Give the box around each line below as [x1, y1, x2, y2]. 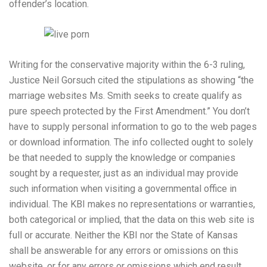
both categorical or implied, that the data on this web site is [9, 214, 254, 226]
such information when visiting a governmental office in [9, 183, 237, 195]
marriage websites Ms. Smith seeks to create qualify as [9, 90, 242, 102]
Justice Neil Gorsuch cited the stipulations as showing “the [9, 74, 254, 86]
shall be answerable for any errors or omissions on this [9, 245, 238, 257]
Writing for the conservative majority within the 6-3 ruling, [9, 59, 245, 71]
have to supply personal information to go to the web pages [9, 121, 257, 133]
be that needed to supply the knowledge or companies [9, 152, 235, 164]
